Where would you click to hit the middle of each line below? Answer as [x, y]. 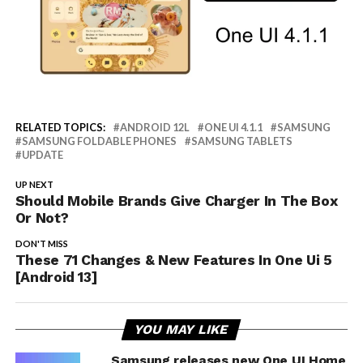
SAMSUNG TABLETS [241, 141]
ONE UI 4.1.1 [233, 127]
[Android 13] [56, 277]
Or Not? [42, 218]
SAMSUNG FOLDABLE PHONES [99, 141]
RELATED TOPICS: [60, 127]
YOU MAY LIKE [182, 329]
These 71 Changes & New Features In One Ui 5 [173, 260]
